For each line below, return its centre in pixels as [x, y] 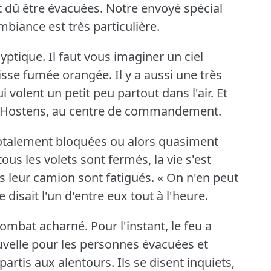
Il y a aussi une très [168, 75]
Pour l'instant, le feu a [151, 226]
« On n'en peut [198, 178]
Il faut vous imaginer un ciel [126, 57]
